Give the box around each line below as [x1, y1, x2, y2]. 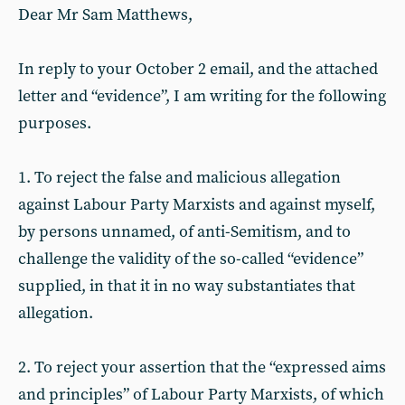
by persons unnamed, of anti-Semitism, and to [18, 221, 351, 242]
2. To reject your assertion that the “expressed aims [18, 357, 386, 378]
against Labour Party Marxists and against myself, [18, 194, 375, 215]
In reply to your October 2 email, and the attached [18, 59, 378, 80]
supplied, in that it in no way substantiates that [18, 276, 355, 297]
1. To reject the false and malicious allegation [18, 167, 341, 188]
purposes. [18, 113, 91, 134]
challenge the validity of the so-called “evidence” [18, 249, 363, 269]
